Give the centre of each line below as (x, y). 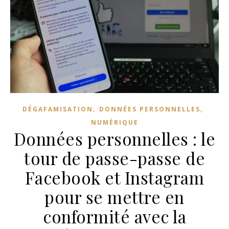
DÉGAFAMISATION (58, 109)
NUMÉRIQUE (114, 122)
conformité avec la (114, 216)
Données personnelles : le (114, 138)
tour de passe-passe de (114, 158)
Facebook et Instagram (114, 177)
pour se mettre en (114, 197)
